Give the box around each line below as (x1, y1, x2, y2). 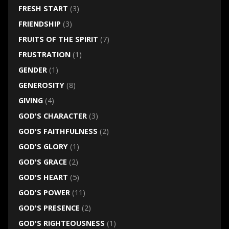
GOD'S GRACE (18, 157, 67, 167)
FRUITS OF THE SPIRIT (18, 34, 98, 44)
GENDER (18, 65, 47, 75)
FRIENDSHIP (18, 19, 61, 29)
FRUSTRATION (18, 50, 71, 60)
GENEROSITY (18, 80, 64, 90)
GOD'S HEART (18, 172, 68, 182)
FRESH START (18, 4, 68, 14)
